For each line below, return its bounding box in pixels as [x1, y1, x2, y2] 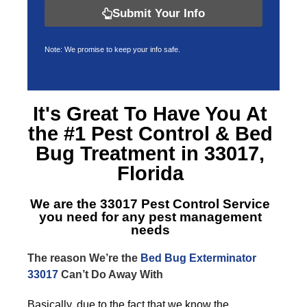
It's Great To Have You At [33, 103, 267, 125]
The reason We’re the [27, 252, 140, 264]
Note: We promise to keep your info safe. [45, 45, 180, 53]
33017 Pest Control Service [100, 197, 270, 211]
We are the [30, 197, 100, 211]
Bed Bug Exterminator [140, 252, 256, 264]
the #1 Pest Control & [27, 123, 235, 145]
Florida [116, 162, 184, 184]
